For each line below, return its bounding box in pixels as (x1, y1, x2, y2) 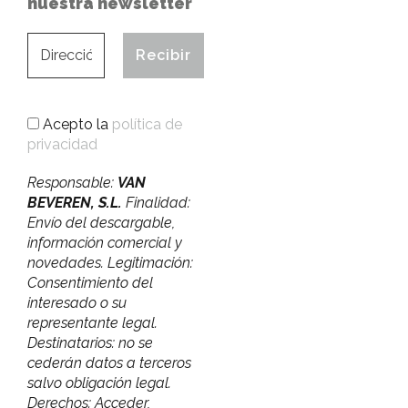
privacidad (27, 135, 97, 153)
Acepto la (39, 115, 112, 133)
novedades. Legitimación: (27, 253, 193, 271)
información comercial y (27, 233, 182, 251)
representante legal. (27, 313, 158, 331)
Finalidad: (122, 193, 190, 211)
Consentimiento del (27, 273, 153, 291)
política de (112, 115, 182, 133)
